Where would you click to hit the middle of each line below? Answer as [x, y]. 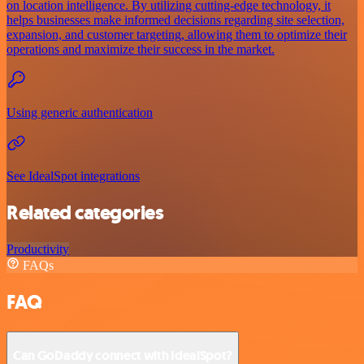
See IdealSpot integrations [73, 176]
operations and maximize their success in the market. [141, 50]
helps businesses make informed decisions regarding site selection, [175, 20]
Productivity [38, 249]
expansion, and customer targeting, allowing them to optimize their [177, 35]
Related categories [85, 213]
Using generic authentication [80, 113]
